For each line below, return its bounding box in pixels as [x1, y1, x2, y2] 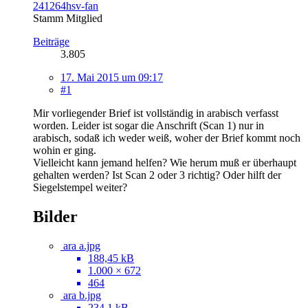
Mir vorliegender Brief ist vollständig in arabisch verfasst [33, 107, 278, 119]
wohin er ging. [33, 144, 96, 156]
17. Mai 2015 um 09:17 [60, 71, 163, 83]
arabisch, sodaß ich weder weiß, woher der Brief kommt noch [33, 131, 300, 144]
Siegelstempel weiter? [33, 181, 127, 193]
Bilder [33, 207, 78, 225]
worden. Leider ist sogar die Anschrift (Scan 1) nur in [33, 119, 264, 131]
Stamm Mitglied [33, 12, 102, 24]
